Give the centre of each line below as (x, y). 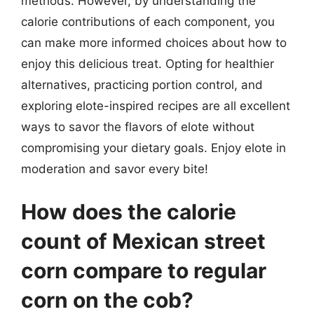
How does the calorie (129, 212)
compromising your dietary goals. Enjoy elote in (153, 148)
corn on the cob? (107, 300)
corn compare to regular (144, 271)
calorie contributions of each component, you (148, 21)
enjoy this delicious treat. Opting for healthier (148, 63)
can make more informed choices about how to (154, 42)
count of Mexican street (143, 241)
